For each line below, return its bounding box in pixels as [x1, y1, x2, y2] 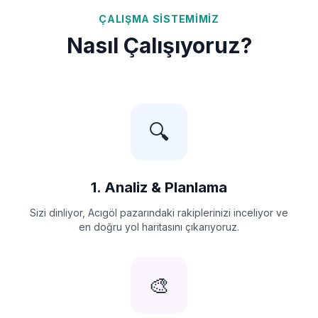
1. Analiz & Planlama [91, 178, 227, 196]
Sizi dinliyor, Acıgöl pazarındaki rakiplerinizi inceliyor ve [30, 206, 288, 219]
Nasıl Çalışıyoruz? [66, 32, 252, 58]
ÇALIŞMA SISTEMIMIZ [99, 12, 219, 25]
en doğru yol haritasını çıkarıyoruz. [79, 220, 239, 233]
